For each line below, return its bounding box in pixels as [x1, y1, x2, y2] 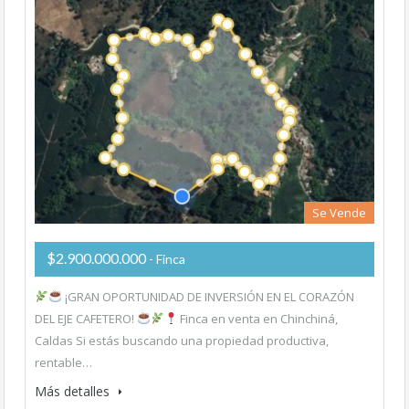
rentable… [35, 354, 92, 371]
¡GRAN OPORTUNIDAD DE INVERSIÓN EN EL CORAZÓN [61, 288, 354, 305]
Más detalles [35, 383, 113, 400]
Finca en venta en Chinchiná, [177, 310, 339, 327]
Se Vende [312, 204, 366, 221]
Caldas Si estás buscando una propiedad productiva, [35, 332, 329, 349]
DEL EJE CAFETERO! [35, 310, 137, 327]
